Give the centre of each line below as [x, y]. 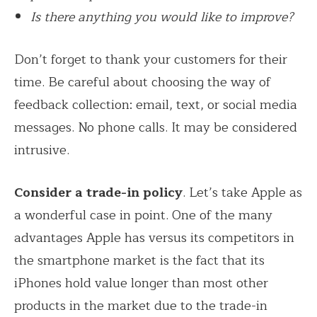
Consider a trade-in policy [98, 192]
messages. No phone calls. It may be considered [156, 127]
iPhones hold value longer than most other [141, 283]
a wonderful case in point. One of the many [143, 215]
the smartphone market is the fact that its [139, 260]
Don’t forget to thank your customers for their [151, 59]
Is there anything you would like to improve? [164, 17]
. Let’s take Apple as [242, 192]
